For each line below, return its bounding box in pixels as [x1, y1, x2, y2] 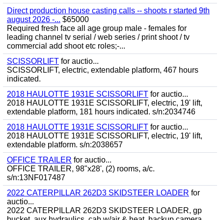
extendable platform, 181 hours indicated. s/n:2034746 [7, 108, 195, 116]
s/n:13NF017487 [7, 173, 65, 182]
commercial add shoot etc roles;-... [7, 42, 125, 50]
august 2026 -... [7, 15, 60, 24]
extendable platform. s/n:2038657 [7, 140, 123, 149]
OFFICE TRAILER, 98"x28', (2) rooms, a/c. [7, 165, 155, 173]
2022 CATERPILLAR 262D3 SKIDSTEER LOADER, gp [7, 206, 202, 215]
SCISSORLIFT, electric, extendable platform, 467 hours [7, 66, 198, 74]
